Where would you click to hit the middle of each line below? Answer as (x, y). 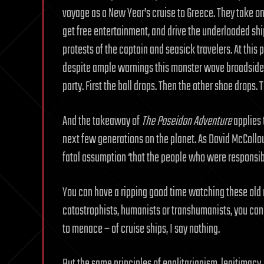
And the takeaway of (102, 121)
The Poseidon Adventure (187, 121)
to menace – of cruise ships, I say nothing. (141, 229)
